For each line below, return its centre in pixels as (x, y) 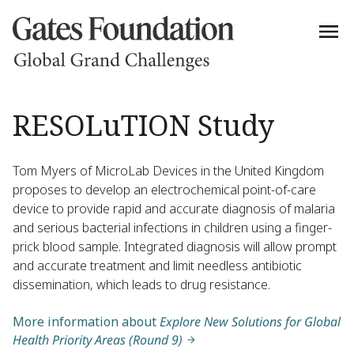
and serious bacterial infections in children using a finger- (172, 228)
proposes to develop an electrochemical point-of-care (164, 190)
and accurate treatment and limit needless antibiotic (157, 265)
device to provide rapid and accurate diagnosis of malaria (174, 209)
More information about (86, 322)
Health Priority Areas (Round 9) (98, 340)
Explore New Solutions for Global (250, 322)
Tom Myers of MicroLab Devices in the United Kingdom (168, 171)
